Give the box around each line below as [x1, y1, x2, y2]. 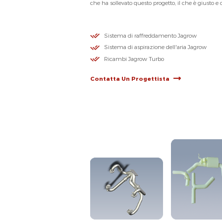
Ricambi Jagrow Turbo [104, 55, 164, 62]
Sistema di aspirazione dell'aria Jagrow [104, 44, 207, 51]
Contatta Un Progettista [90, 75, 169, 83]
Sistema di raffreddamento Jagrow [104, 32, 197, 39]
